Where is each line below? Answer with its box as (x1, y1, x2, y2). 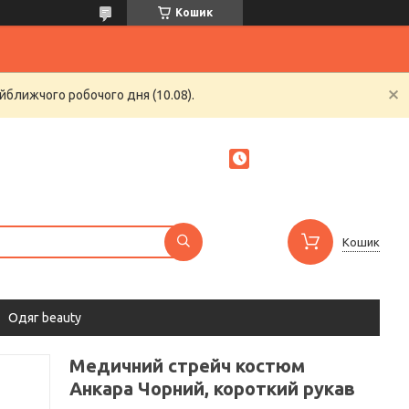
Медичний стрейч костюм (69, 355, 305, 376)
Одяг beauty (8, 310, 81, 325)
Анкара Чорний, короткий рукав (69, 378, 355, 399)
